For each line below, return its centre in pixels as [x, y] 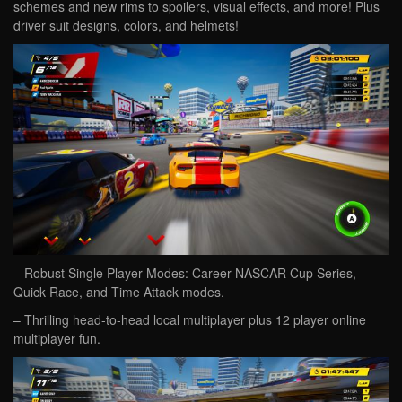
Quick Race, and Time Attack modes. [119, 291]
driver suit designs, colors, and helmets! [126, 26]
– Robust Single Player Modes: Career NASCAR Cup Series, [185, 272]
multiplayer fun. [57, 338]
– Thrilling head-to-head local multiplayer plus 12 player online [190, 319]
